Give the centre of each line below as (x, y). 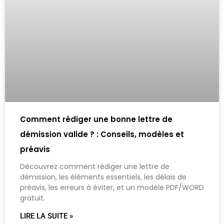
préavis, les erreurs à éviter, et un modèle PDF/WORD (112, 188)
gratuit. (32, 198)
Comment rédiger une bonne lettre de (96, 119)
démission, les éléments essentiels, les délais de (103, 177)
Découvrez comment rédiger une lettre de (95, 167)
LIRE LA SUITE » (46, 216)
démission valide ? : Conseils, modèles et (102, 134)
